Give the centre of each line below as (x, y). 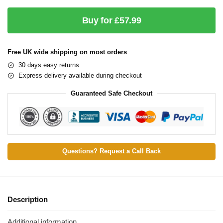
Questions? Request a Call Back (111, 151)
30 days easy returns (49, 65)
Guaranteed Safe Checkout (111, 93)
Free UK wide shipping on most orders (67, 52)
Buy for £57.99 (111, 20)
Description (28, 199)
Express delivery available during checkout (80, 75)
